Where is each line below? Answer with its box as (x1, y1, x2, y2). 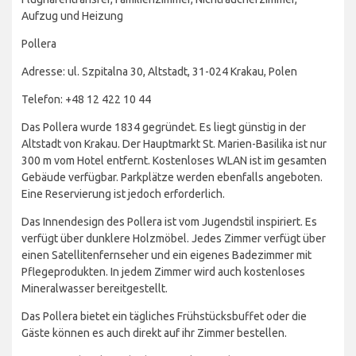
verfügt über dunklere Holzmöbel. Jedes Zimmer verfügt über (21, 232, 326, 246)
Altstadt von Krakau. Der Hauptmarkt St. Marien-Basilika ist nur (21, 137, 327, 151)
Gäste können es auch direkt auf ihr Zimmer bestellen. (21, 327, 287, 340)
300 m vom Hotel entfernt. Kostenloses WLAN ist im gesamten (21, 154, 327, 168)
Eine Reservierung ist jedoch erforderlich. (21, 188, 225, 201)
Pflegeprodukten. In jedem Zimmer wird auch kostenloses (21, 265, 305, 279)
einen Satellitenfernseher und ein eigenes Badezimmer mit (21, 249, 311, 262)
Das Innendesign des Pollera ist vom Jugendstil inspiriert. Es (21, 215, 317, 229)
